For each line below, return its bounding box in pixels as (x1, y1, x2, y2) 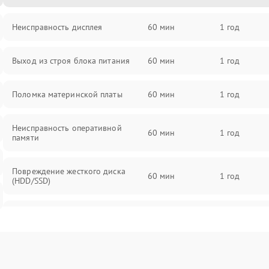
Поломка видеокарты (12, 243, 94, 253)
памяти (12, 132, 39, 143)
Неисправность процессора (12, 209, 116, 220)
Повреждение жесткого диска (12, 166, 125, 177)
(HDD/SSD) (12, 175, 51, 186)
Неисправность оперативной (12, 122, 122, 133)
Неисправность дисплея (12, 22, 103, 32)
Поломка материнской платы (12, 89, 122, 100)
